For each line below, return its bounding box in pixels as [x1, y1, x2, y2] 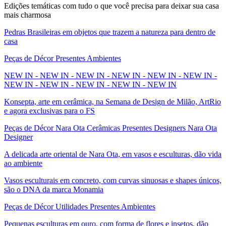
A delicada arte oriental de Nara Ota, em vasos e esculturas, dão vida [4, 149, 221, 158]
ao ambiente [4, 158, 42, 167]
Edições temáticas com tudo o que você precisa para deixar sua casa [4, 1, 219, 10]
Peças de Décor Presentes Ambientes [4, 53, 121, 63]
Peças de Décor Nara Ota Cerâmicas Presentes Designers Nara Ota [4, 123, 217, 132]
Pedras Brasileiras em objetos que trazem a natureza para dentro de [4, 27, 215, 36]
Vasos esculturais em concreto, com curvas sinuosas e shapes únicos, [4, 176, 221, 185]
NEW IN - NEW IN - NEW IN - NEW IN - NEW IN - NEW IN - [4, 71, 217, 80]
